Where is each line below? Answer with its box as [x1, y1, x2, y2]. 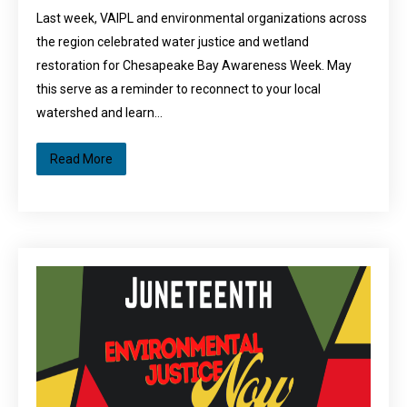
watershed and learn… [36, 105, 163, 120]
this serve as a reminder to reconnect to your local [36, 82, 321, 96]
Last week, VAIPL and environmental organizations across [36, 11, 367, 25]
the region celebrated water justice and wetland [36, 35, 309, 49]
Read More [50, 152, 113, 166]
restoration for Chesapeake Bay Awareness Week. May [36, 58, 352, 73]
